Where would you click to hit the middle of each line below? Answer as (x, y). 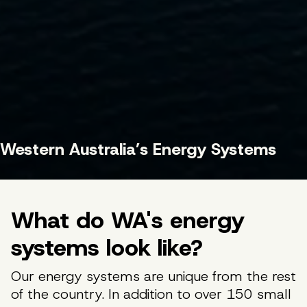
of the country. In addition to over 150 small (151, 294)
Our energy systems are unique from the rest (153, 276)
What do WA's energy (128, 220)
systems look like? (107, 248)
